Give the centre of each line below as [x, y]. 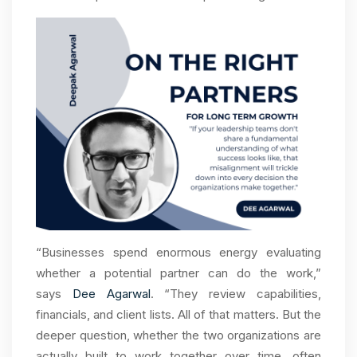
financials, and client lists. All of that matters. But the [178, 315]
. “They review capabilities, [236, 294]
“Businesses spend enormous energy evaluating [178, 253]
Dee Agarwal [111, 294]
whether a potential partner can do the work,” [178, 273]
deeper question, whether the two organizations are [178, 335]
